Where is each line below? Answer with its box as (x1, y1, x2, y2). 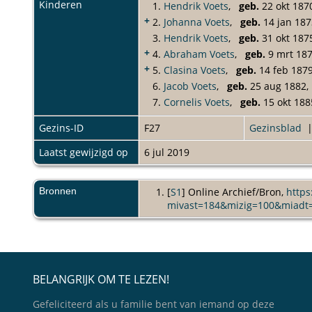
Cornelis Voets (164, 95, 230, 109)
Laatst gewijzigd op (39, 145, 128, 159)
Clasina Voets (164, 63, 226, 77)
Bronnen (39, 185, 79, 196)
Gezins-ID (39, 120, 84, 134)
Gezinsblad (249, 120, 302, 134)
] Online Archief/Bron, (181, 185, 286, 198)
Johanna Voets (164, 15, 230, 29)
